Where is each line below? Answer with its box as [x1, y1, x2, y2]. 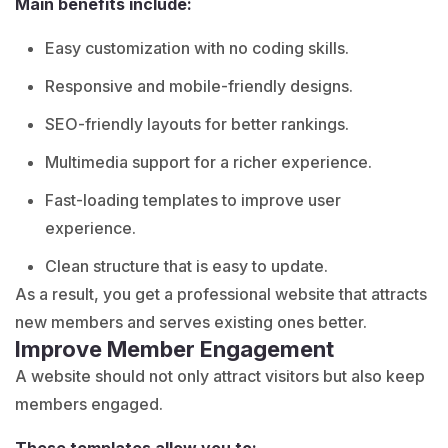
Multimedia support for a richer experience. [45, 151, 372, 172]
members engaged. [15, 393, 163, 414]
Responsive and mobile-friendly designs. [45, 75, 353, 96]
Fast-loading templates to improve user [45, 189, 341, 210]
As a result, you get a [15, 283, 177, 304]
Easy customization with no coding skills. [45, 37, 349, 58]
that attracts [335, 283, 427, 304]
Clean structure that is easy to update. [45, 255, 328, 276]
